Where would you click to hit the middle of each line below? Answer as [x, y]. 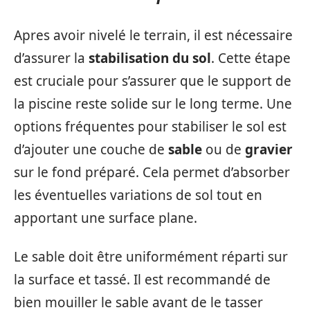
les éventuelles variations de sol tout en [138, 195]
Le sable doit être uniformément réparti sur [151, 256]
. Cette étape [251, 58]
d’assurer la [51, 58]
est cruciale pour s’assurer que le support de [153, 81]
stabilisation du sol [150, 58]
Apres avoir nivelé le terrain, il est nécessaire [153, 35]
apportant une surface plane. [106, 218]
